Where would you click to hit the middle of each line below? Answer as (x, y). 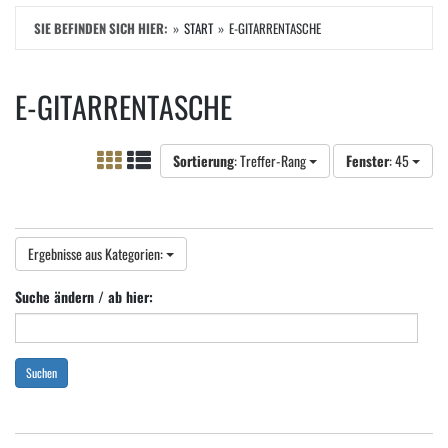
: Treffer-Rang (271, 160)
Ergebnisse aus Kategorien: (97, 253)
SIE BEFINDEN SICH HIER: (101, 27)
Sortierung (203, 160)
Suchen (41, 372)
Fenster (367, 160)
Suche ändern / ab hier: (84, 296)
